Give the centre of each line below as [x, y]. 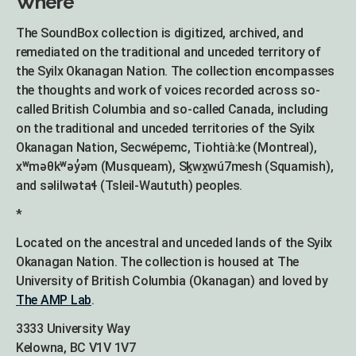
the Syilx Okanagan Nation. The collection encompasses [175, 72]
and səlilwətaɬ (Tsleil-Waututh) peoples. [130, 186]
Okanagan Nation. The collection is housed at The [158, 262]
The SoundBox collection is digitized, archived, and [160, 33]
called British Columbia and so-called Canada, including [172, 110]
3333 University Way [73, 329]
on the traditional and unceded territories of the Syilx [166, 129]
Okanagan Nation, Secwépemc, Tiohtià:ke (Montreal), [166, 148]
